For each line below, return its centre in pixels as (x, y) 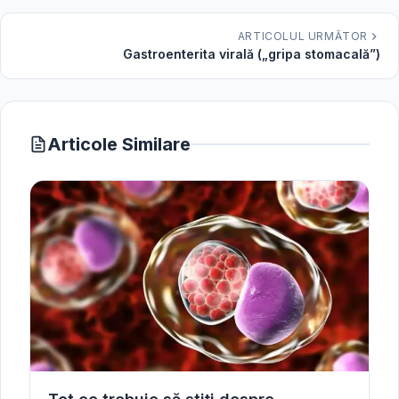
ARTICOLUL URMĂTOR (302, 36)
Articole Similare (119, 144)
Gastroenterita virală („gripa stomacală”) (252, 54)
